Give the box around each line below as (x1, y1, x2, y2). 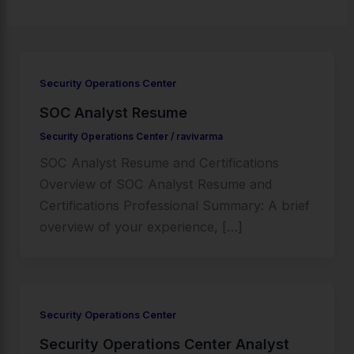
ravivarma (175, 130, 223, 142)
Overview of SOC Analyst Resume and (39, 176, 272, 193)
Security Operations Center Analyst (39, 334, 289, 352)
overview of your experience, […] (39, 219, 243, 235)
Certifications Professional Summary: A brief (39, 198, 310, 214)
